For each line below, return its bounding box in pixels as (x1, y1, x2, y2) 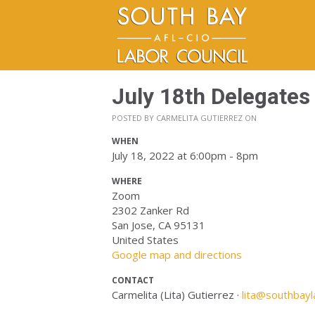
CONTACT (112, 274, 154, 286)
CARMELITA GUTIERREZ (156, 112, 243, 123)
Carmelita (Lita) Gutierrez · (112, 288, 242, 302)
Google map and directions (112, 247, 242, 262)
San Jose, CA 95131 (112, 218, 205, 232)
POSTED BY (112, 112, 156, 123)
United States (112, 233, 179, 247)
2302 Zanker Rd (112, 203, 189, 217)
